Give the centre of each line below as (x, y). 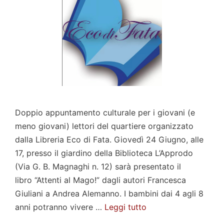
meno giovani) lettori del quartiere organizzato (104, 126)
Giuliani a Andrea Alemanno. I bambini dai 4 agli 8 (109, 193)
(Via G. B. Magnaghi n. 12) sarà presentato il (98, 166)
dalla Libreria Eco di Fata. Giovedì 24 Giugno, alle (109, 139)
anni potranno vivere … (60, 207)
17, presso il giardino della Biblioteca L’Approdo (104, 153)
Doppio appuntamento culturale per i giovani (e (105, 112)
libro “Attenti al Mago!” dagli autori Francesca (100, 180)
